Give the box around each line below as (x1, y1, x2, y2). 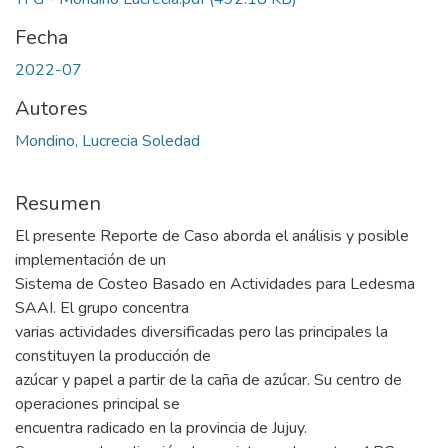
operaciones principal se (15, 393, 180, 416)
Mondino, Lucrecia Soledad (15, 130, 200, 153)
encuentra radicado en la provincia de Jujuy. (15, 417, 307, 440)
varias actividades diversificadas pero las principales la (15, 321, 388, 344)
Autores (15, 95, 88, 123)
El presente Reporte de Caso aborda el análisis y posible (15, 225, 409, 248)
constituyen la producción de (15, 345, 211, 368)
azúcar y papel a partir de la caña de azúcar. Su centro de (15, 369, 402, 392)
